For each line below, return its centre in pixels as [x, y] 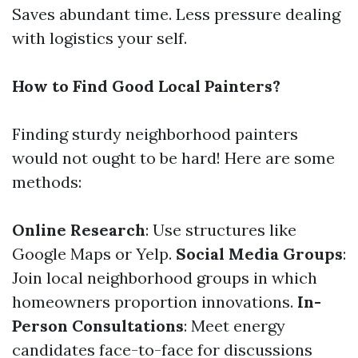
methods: [47, 182]
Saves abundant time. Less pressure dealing [176, 14]
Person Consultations [98, 326]
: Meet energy [235, 326]
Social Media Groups [259, 254]
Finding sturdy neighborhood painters [155, 134]
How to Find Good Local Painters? [146, 86]
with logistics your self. [99, 38]
